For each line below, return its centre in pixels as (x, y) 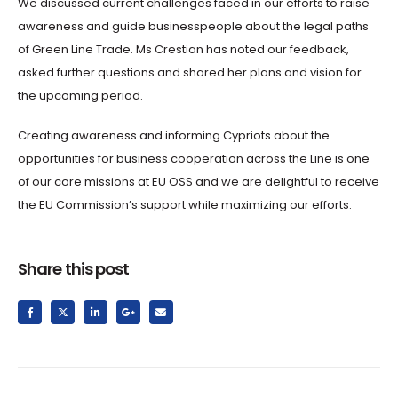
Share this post (74, 269)
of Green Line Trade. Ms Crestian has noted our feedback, (183, 50)
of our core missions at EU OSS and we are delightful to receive (199, 181)
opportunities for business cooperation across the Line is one (194, 158)
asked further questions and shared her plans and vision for (190, 73)
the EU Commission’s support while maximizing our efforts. (185, 204)
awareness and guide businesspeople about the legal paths (193, 27)
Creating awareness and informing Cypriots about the (174, 135)
